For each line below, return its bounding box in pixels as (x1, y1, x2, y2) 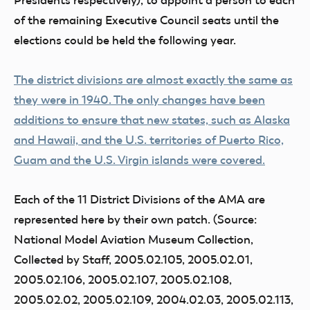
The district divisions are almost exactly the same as (14, 73, 293, 86)
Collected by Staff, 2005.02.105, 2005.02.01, (14, 253, 253, 266)
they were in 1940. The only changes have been (14, 93, 265, 107)
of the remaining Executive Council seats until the (14, 13, 279, 27)
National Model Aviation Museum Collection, (14, 232, 253, 246)
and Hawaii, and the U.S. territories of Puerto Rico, (14, 133, 284, 147)
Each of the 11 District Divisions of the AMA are (14, 192, 265, 206)
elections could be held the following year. (14, 33, 236, 47)
